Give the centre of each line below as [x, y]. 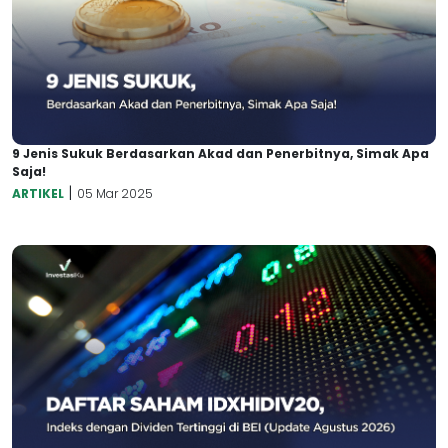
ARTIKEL [38, 193]
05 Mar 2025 [115, 193]
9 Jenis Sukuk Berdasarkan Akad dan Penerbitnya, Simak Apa [220, 153]
